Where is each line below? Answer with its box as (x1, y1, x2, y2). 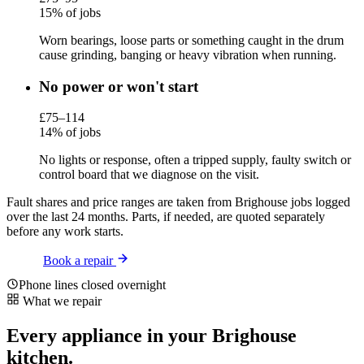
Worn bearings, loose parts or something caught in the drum (39, 33, 344, 48)
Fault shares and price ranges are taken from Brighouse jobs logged (6, 195, 350, 210)
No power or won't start (39, 77, 198, 95)
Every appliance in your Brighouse (6, 325, 297, 347)
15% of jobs (39, 6, 101, 20)
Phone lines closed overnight (19, 278, 166, 292)
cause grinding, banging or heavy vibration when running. (39, 48, 336, 63)
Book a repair (43, 253, 113, 268)
